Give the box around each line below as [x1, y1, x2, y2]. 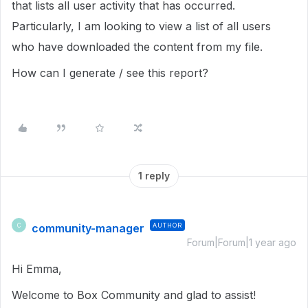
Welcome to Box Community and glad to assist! [12, 288, 256, 302]
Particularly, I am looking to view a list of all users [12, 19, 271, 33]
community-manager [32, 221, 144, 235]
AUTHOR [153, 221, 182, 229]
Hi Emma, [12, 262, 65, 276]
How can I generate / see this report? [12, 66, 208, 80]
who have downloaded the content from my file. [12, 40, 266, 54]
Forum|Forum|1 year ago [187, 236, 296, 248]
